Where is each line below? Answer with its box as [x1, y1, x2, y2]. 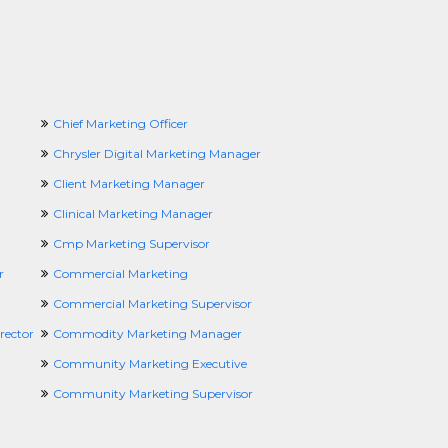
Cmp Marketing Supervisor [52, 236, 210, 251]
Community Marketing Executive [52, 356, 247, 371]
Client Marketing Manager [52, 176, 205, 191]
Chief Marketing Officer [52, 116, 188, 131]
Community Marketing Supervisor [52, 386, 253, 401]
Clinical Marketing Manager [52, 206, 213, 221]
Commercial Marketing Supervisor [52, 296, 252, 311]
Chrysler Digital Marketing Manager [52, 146, 261, 161]
